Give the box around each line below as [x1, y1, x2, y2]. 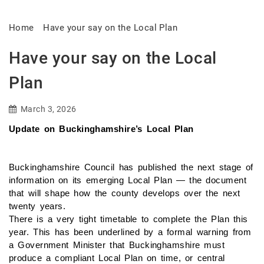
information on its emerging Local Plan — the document [9, 174, 247, 185]
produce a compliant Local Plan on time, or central [9, 252, 225, 263]
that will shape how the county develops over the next [9, 187, 240, 198]
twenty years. [9, 200, 66, 211]
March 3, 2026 [20, 104, 77, 114]
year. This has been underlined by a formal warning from [9, 226, 252, 237]
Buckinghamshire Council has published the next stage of [9, 161, 253, 172]
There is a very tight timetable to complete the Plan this [9, 213, 248, 224]
